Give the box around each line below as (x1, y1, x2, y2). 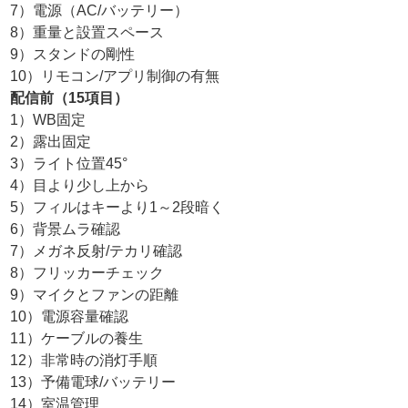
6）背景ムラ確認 (10, 220, 121, 237)
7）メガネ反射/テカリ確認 (10, 242, 198, 259)
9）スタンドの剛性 (10, 46, 136, 62)
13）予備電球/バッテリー (10, 373, 191, 390)
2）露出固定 (10, 133, 107, 149)
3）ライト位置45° (10, 155, 143, 171)
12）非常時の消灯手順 (10, 352, 158, 368)
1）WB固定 (10, 111, 101, 127)
